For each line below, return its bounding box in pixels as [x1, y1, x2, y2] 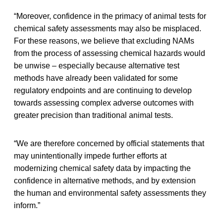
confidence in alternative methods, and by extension [14, 176, 196, 185]
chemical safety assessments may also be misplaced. [14, 24, 201, 33]
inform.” [14, 201, 40, 210]
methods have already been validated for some [14, 73, 178, 82]
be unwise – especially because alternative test [14, 61, 179, 70]
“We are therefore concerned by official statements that [14, 139, 204, 148]
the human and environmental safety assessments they [14, 188, 206, 197]
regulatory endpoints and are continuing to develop [14, 86, 192, 95]
